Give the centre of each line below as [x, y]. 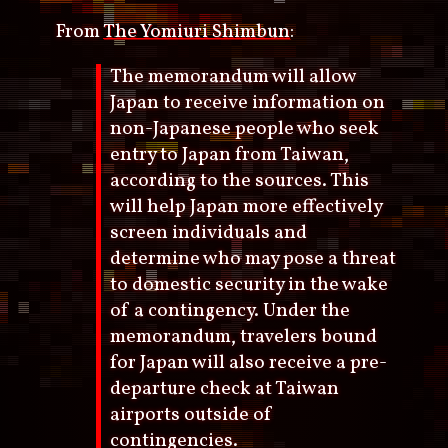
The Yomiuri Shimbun [196, 31]
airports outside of [192, 414]
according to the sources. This [240, 180]
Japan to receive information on [248, 102]
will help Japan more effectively [246, 206]
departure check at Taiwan [225, 388]
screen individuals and [209, 232]
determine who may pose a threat [253, 258]
